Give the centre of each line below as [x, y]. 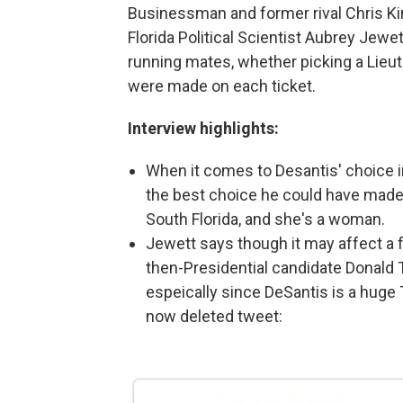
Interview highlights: [203, 128]
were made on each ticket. [222, 86]
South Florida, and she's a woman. [265, 219]
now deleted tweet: [214, 316]
